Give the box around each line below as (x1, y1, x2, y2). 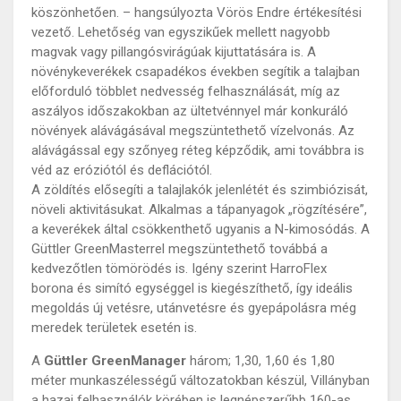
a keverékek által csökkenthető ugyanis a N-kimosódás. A (31, 220, 370, 237)
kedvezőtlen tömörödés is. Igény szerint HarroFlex (31, 260, 327, 277)
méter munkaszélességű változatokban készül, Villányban (31, 371, 370, 388)
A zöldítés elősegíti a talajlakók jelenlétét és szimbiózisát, (31, 181, 368, 198)
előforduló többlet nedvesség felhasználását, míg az (31, 82, 340, 99)
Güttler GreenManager (44, 352, 186, 369)
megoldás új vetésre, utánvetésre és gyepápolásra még (31, 299, 356, 316)
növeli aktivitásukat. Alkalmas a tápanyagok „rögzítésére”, (31, 200, 367, 218)
